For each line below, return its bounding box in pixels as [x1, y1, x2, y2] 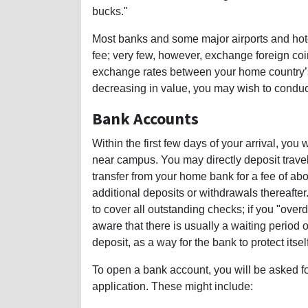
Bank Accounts [92, 108, 199, 130]
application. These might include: [92, 280, 253, 293]
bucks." [92, 5, 128, 18]
